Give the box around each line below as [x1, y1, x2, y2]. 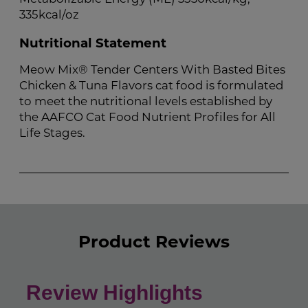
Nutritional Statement [19, 38, 166, 52]
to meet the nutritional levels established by [19, 96, 272, 109]
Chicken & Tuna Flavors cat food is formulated [19, 80, 283, 93]
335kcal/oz [19, 10, 79, 22]
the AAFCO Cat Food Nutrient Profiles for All [19, 112, 276, 124]
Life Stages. [19, 128, 85, 140]
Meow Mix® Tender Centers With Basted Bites [19, 65, 285, 77]
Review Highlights [26, 280, 203, 304]
